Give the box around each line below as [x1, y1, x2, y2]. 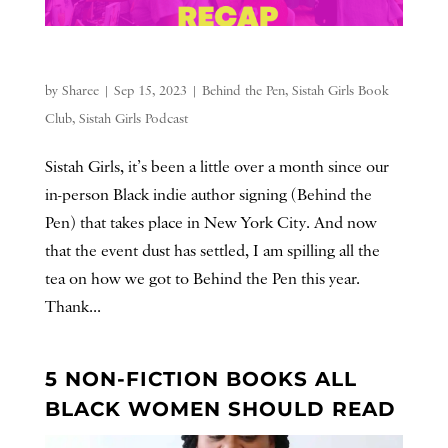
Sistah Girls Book [291, 81, 389, 100]
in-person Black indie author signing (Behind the [44, 184, 372, 206]
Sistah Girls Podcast [78, 109, 188, 128]
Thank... [44, 296, 101, 318]
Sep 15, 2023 [113, 81, 187, 100]
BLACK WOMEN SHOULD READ [44, 396, 396, 421]
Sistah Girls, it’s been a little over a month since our [44, 156, 389, 178]
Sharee [61, 81, 99, 100]
